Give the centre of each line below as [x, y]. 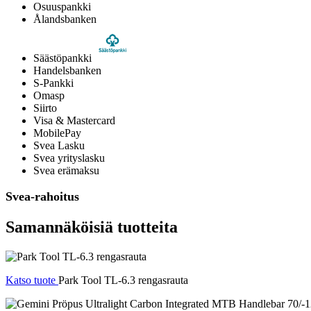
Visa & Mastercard [74, 121]
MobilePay [57, 133]
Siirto [45, 108]
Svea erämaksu [66, 171]
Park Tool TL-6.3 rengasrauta [123, 280]
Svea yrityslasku [69, 158]
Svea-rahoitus [42, 197]
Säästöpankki [62, 58]
